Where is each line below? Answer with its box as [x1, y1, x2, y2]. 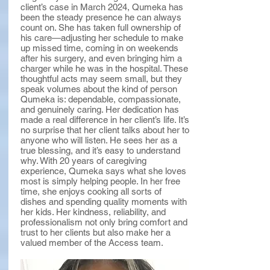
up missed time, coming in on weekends [20, 43, 178, 53]
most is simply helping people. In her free [20, 176, 180, 186]
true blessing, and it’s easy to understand [20, 145, 180, 155]
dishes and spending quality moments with [20, 196, 187, 207]
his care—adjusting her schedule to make [20, 33, 183, 43]
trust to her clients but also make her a [20, 227, 171, 237]
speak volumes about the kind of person [20, 84, 177, 94]
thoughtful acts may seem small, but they [20, 74, 182, 84]
